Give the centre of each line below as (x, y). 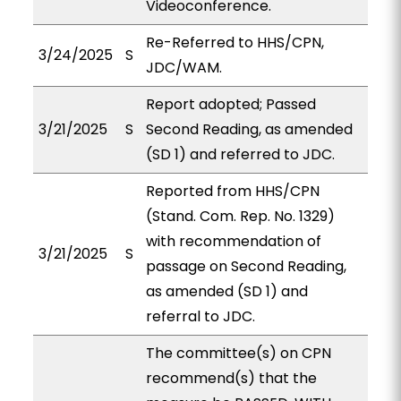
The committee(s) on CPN (238, 353)
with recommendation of (233, 241)
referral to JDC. (200, 316)
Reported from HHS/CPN (232, 191)
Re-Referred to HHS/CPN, (235, 43)
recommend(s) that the (231, 378)
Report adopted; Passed (230, 104)
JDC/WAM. (183, 68)
